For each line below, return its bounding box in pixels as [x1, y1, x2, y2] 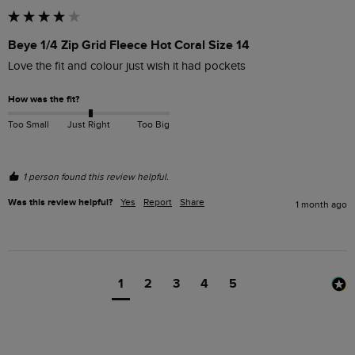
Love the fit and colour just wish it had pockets [8, 59, 246, 74]
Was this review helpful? [8, 197, 113, 209]
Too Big [136, 119, 170, 131]
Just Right [67, 119, 110, 131]
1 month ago [296, 199, 347, 211]
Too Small [8, 119, 49, 131]
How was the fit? [8, 94, 79, 106]
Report [143, 197, 172, 208]
